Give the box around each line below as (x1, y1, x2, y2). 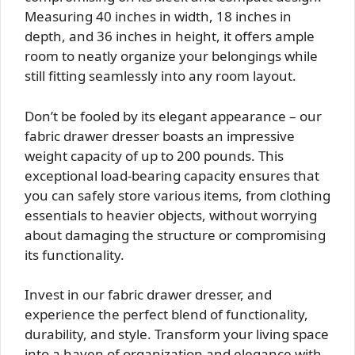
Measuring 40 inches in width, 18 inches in (25, 7, 292, 25)
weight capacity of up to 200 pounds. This (25, 146, 284, 165)
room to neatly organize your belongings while (25, 47, 318, 65)
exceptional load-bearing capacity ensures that (25, 166, 319, 185)
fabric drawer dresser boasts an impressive (25, 126, 295, 145)
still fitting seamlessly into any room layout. (25, 67, 296, 85)
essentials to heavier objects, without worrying (25, 205, 317, 224)
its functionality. (25, 245, 124, 264)
